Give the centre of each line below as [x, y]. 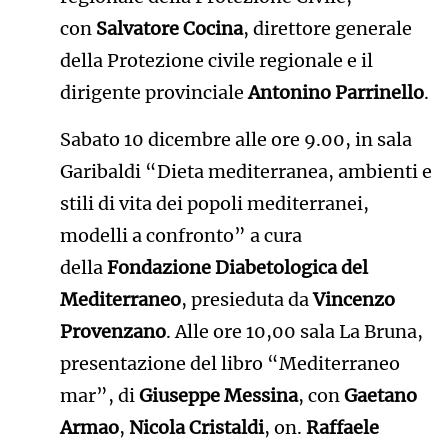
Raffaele [342, 428]
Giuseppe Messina [218, 396]
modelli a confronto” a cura [180, 236]
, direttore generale [327, 29]
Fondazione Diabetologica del [237, 268]
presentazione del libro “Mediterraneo [229, 364]
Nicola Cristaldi [196, 428]
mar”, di [99, 396]
